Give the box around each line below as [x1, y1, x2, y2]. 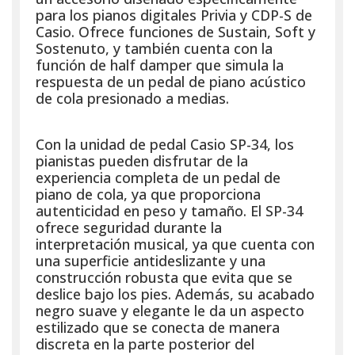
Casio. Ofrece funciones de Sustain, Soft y [36, 21, 315, 41]
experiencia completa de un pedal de [36, 167, 281, 187]
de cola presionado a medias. [36, 88, 229, 108]
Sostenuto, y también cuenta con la [36, 38, 273, 58]
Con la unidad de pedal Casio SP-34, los [36, 134, 294, 154]
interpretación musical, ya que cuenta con [36, 234, 315, 254]
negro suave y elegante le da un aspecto [36, 300, 304, 320]
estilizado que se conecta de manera [36, 317, 280, 337]
